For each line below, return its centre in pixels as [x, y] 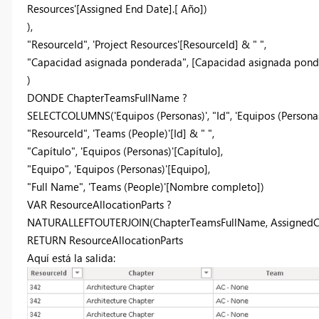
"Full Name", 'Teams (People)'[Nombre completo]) [145, 187]
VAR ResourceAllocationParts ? [99, 205]
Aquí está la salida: [71, 258]
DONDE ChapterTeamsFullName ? [107, 98]
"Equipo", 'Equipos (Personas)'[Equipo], [118, 169]
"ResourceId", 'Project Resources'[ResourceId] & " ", [146, 45]
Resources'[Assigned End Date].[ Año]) [117, 9]
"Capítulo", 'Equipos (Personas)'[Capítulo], [125, 151]
